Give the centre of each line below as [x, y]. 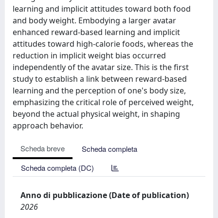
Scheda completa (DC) [57, 168]
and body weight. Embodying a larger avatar [94, 20]
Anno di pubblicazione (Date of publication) [105, 195]
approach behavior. [48, 126]
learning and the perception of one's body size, [99, 91]
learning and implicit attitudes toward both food [102, 9]
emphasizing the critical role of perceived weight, [103, 102]
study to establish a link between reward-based [100, 79]
